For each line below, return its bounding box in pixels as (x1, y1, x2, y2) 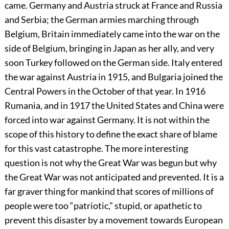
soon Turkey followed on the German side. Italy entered (4, 56, 222, 68)
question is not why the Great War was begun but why (4, 156, 217, 168)
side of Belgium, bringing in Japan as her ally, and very (4, 42, 214, 54)
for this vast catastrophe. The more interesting (4, 142, 188, 154)
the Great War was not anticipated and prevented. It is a (4, 171, 224, 182)
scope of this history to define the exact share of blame (4, 128, 217, 140)
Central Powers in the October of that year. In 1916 (4, 85, 205, 97)
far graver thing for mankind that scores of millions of (4, 185, 214, 197)
